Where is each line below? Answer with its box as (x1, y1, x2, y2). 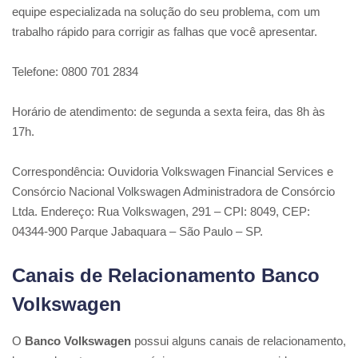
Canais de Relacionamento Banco (12, 265, 320, 287)
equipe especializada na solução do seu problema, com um (12, 5, 320, 19)
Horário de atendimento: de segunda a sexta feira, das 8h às (12, 105, 325, 119)
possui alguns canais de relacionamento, (131, 334, 346, 348)
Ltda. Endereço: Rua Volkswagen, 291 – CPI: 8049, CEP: (12, 205, 310, 219)
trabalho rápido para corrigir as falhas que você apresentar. (12, 25, 317, 39)
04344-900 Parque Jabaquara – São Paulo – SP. (12, 225, 263, 239)
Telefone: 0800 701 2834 (12, 65, 138, 79)
